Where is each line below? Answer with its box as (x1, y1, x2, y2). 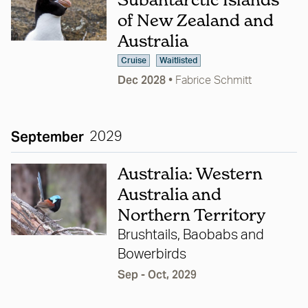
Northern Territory (117, 205, 265, 225)
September (11, 128, 84, 146)
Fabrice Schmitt (175, 75, 252, 87)
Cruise (120, 56, 146, 65)
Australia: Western (117, 164, 263, 184)
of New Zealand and (117, 10, 274, 31)
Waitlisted (159, 56, 197, 65)
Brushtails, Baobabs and (117, 228, 264, 243)
